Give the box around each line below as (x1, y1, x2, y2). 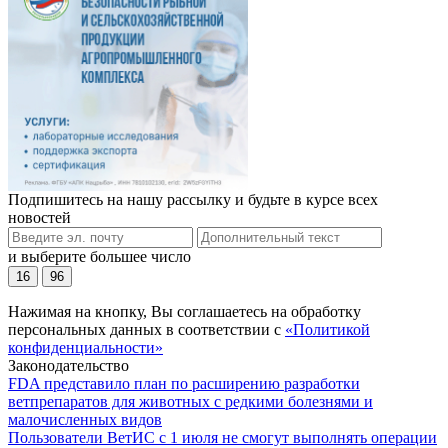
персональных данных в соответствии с (8, 321, 285, 339)
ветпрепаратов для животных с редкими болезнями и (8, 393, 373, 411)
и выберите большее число (8, 248, 191, 266)
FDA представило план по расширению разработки (8, 375, 360, 393)
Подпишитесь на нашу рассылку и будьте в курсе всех (8, 191, 378, 209)
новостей (8, 209, 71, 227)
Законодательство (8, 357, 129, 375)
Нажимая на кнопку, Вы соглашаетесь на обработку (8, 303, 361, 321)
